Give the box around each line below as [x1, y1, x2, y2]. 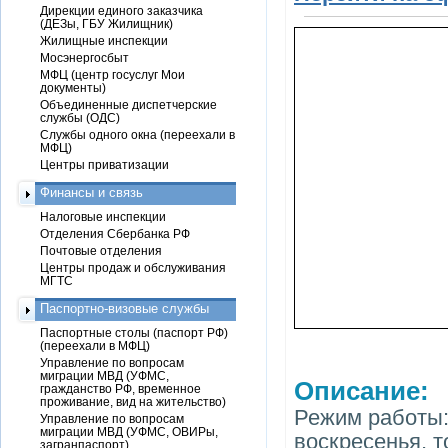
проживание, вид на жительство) [40, 395, 226, 408]
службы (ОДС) [40, 111, 120, 124]
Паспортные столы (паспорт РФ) [40, 326, 228, 339]
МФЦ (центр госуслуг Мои [40, 68, 185, 81]
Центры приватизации [40, 158, 169, 171]
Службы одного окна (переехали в [40, 128, 235, 141]
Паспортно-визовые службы [40, 301, 209, 316]
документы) [40, 81, 106, 94]
